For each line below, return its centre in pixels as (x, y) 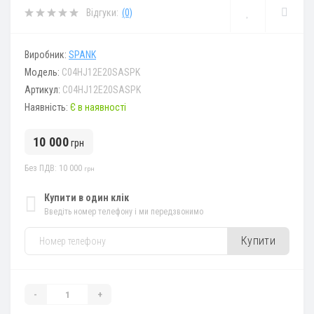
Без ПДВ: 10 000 (53, 169)
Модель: (43, 73)
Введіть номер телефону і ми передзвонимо (124, 212)
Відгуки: (102, 12)
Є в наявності (98, 108)
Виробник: (47, 55)
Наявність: (47, 108)
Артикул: (43, 90)
